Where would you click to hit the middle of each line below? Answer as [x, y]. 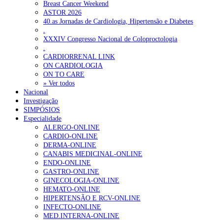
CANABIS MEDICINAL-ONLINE [93, 154]
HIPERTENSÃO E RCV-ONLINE [92, 198]
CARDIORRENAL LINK [79, 56]
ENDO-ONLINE [67, 163]
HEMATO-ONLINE [72, 189]
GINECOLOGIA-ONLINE [81, 180]
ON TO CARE [64, 74]
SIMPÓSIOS [42, 110]
